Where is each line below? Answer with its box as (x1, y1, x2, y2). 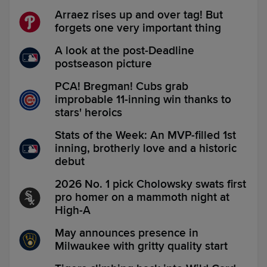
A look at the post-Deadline (55, 44, 194, 58)
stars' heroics (55, 106, 122, 120)
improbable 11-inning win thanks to (55, 93, 231, 107)
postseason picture (55, 57, 152, 71)
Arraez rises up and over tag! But (55, 8, 223, 22)
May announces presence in (55, 226, 198, 240)
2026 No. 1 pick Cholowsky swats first (55, 178, 246, 191)
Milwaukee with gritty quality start (55, 240, 228, 253)
